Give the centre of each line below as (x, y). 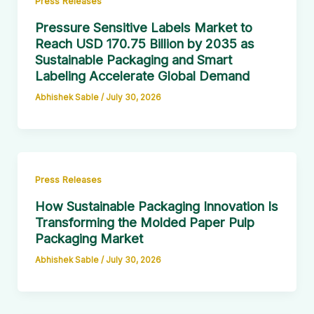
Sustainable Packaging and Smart (133, 59)
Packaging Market (89, 238)
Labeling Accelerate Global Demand (142, 75)
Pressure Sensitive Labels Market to (143, 27)
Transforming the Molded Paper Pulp (144, 222)
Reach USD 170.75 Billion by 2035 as (144, 43)
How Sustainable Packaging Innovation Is (156, 206)
